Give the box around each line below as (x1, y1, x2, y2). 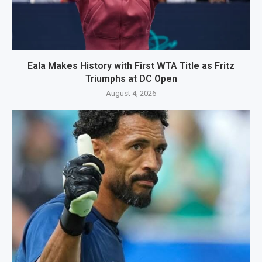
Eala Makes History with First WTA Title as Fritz (27, 60, 235, 72)
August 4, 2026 (106, 89, 156, 98)
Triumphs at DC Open (85, 73, 177, 85)
